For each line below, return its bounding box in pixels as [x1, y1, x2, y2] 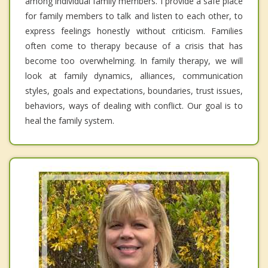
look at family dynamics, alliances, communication [25, 69, 243, 81]
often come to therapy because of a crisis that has [25, 39, 243, 51]
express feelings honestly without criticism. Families [25, 25, 243, 36]
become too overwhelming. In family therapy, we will [25, 54, 243, 66]
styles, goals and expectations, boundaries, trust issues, [25, 84, 243, 96]
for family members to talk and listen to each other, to [25, 10, 243, 22]
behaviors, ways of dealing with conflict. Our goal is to [25, 99, 243, 111]
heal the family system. [25, 114, 114, 126]
